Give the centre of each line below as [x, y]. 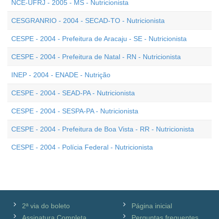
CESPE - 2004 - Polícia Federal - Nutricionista [82, 147]
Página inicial [152, 206]
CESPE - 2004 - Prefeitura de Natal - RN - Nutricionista [96, 57]
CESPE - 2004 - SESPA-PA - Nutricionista [75, 111]
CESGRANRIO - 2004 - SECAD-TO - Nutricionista [88, 21]
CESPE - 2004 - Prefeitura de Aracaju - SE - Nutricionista [99, 39]
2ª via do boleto [46, 206]
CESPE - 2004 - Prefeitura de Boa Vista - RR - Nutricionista [103, 129]
